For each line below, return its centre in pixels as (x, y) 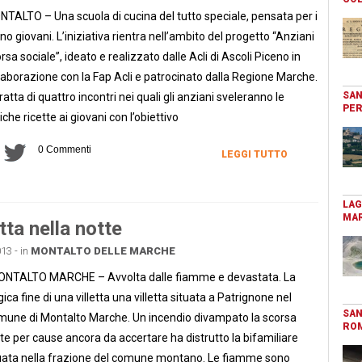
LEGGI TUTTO (254, 154)
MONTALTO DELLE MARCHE (103, 250)
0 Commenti (64, 149)
